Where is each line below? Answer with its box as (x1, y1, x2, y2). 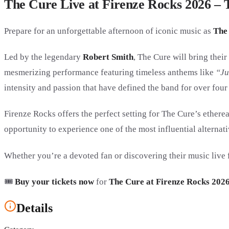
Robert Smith (83, 52, 133, 62)
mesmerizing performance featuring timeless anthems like (4, 67, 216, 77)
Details (16, 201, 53, 215)
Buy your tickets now (15, 176, 94, 187)
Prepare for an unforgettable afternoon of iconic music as (4, 26, 213, 36)
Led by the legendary (4, 52, 83, 62)
